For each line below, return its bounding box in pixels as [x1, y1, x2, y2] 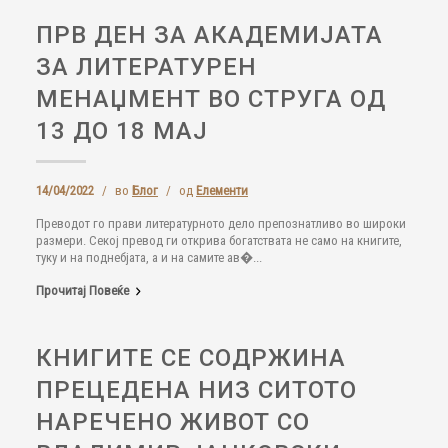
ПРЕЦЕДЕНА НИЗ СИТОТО [36, 376, 357, 404]
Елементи [196, 183, 248, 198]
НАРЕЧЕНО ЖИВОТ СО [36, 408, 310, 436]
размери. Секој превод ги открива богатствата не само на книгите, [36, 233, 402, 248]
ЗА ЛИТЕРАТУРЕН [36, 53, 257, 81]
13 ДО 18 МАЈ [36, 117, 208, 145]
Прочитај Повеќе [36, 283, 129, 298]
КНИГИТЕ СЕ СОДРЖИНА [36, 344, 346, 372]
